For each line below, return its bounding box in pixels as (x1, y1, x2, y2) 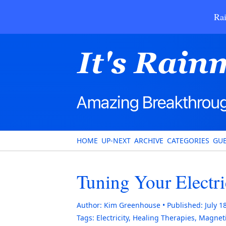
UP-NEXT (101, 136, 131, 145)
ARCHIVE (134, 136, 163, 145)
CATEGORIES (167, 136, 209, 145)
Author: (77, 200, 102, 210)
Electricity (96, 213, 129, 222)
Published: (167, 200, 203, 210)
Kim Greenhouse (104, 200, 160, 210)
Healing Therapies (133, 213, 195, 222)
